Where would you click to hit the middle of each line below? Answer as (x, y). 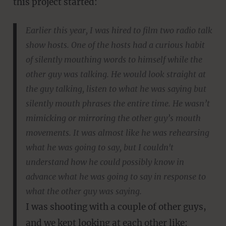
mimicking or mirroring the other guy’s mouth (113, 118)
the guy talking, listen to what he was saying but (116, 89)
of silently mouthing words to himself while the (114, 59)
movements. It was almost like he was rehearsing (117, 132)
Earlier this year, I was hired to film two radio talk (119, 30)
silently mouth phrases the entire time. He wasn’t (118, 103)
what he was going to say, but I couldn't (99, 147)
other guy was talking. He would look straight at (116, 74)
